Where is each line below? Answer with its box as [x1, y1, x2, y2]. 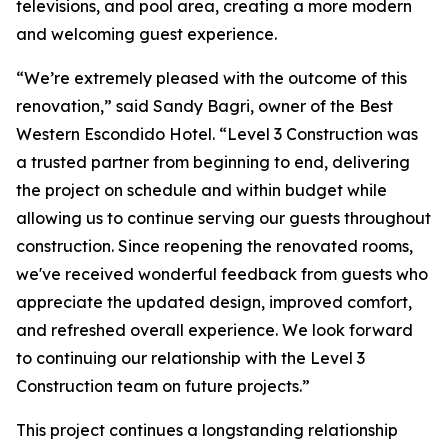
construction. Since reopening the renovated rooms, [16, 236, 413, 257]
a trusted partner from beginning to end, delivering [16, 152, 410, 173]
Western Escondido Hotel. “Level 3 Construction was [16, 124, 418, 145]
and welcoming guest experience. [16, 24, 277, 45]
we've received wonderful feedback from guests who [16, 264, 428, 285]
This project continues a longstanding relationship [16, 420, 398, 441]
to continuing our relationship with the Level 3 [16, 348, 365, 369]
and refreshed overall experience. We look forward [16, 320, 413, 341]
